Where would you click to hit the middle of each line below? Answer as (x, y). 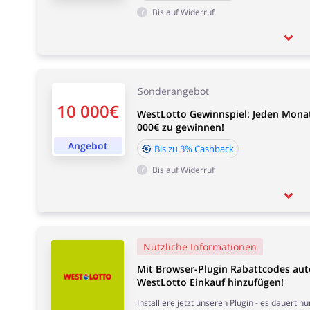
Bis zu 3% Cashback (194, 149)
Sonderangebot (173, 91)
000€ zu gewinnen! (180, 127)
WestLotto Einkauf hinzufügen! (210, 282)
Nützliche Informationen (200, 247)
